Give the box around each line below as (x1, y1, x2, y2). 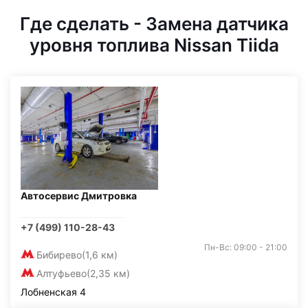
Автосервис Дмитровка (21, 190, 137, 201)
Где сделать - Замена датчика (19, 13, 289, 34)
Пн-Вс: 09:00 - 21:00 (204, 242, 287, 252)
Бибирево (36, 249, 82, 261)
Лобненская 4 (21, 286, 86, 298)
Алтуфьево (36, 267, 87, 279)
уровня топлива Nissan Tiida (29, 34, 279, 56)
